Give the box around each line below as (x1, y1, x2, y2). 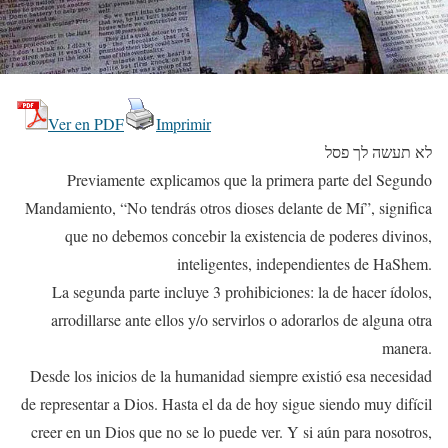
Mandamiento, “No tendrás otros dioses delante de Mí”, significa (25, 197, 432, 219)
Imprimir (156, 113, 211, 135)
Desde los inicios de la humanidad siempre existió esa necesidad (30, 365, 432, 387)
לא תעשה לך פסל (325, 141, 432, 163)
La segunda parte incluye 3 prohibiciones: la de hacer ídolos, (52, 281, 432, 303)
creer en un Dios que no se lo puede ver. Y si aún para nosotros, (31, 421, 432, 443)
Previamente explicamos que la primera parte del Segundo (67, 169, 432, 191)
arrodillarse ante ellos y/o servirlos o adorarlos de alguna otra (51, 309, 432, 331)
